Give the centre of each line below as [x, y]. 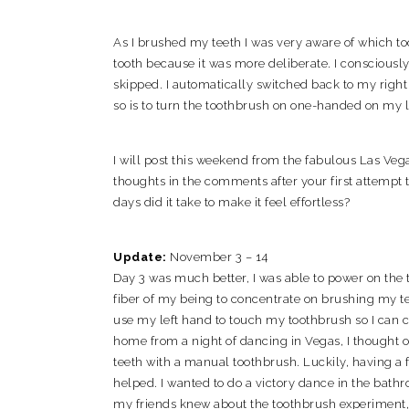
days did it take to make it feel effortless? [231, 202]
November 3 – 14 [219, 257]
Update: [142, 257]
